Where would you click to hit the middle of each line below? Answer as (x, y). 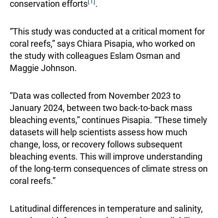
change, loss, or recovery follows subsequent (96, 145)
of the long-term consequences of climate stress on (109, 169)
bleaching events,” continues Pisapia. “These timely (109, 120)
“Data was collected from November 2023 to (95, 96)
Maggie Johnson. (43, 68)
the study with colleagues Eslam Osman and (95, 56)
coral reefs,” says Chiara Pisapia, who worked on (102, 44)
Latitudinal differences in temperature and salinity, (106, 209)
